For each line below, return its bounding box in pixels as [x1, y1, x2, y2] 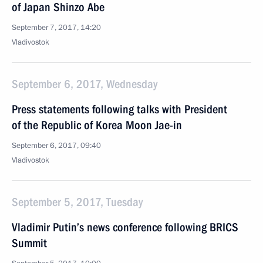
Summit [12, 236, 47, 250]
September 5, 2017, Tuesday [12, 195, 143, 209]
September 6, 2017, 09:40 [12, 140, 101, 151]
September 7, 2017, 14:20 [12, 22, 101, 33]
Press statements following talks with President [12, 102, 227, 116]
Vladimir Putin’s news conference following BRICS [12, 220, 238, 234]
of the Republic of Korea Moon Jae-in [12, 118, 182, 132]
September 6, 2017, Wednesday [12, 77, 157, 91]
